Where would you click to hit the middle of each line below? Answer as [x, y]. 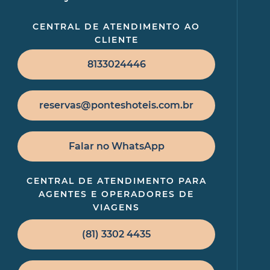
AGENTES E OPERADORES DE [117, 194]
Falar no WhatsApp [116, 146]
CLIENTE [116, 40]
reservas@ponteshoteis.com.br [117, 105]
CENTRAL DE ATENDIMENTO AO [117, 27]
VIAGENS [117, 207]
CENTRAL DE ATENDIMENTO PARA [116, 181]
